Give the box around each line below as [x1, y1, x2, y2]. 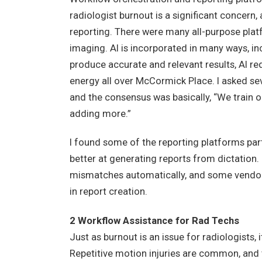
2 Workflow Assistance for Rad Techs [69, 215, 239, 226]
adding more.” [69, 108, 131, 119]
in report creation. [69, 186, 147, 198]
